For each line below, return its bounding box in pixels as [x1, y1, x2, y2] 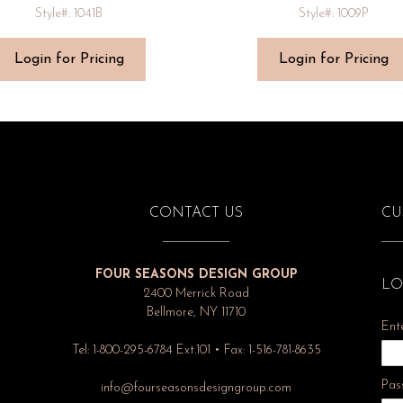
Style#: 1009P [298, 7, 369, 22]
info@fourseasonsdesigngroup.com [101, 381, 292, 396]
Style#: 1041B [35, 7, 103, 22]
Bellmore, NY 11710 [147, 306, 246, 320]
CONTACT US [149, 206, 244, 221]
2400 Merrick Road [143, 287, 250, 301]
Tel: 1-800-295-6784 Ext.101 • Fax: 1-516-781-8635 [71, 344, 321, 358]
